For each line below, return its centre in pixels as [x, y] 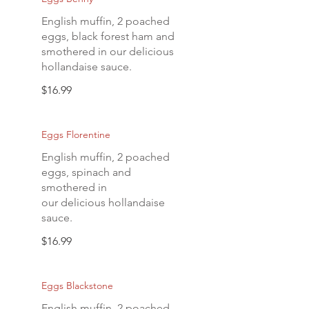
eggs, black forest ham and [108, 36]
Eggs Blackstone [77, 286]
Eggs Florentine [76, 134]
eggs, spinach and [86, 172]
